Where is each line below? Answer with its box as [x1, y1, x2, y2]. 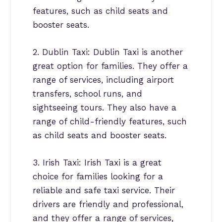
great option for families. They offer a [33, 60, 188, 71]
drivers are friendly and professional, [33, 199, 183, 209]
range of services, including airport [33, 74, 174, 85]
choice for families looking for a [33, 171, 163, 181]
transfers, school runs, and [33, 88, 142, 99]
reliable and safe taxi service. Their [33, 185, 175, 195]
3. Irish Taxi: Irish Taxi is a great [33, 157, 162, 167]
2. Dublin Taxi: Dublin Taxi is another [33, 47, 183, 57]
